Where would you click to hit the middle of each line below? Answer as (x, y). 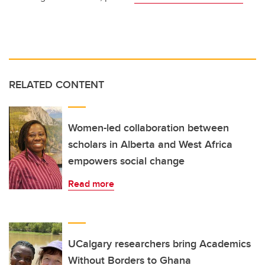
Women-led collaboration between (148, 127)
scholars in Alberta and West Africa (150, 144)
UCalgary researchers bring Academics (159, 243)
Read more (91, 183)
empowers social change (126, 161)
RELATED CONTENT (56, 84)
